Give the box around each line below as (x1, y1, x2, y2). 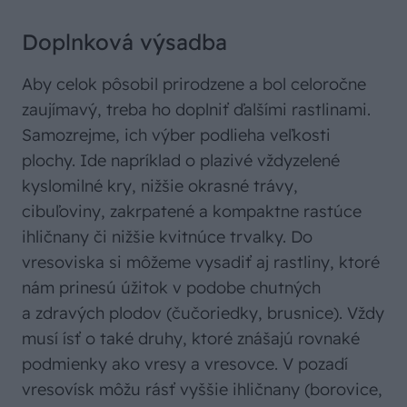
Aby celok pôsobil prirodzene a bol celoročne (22, 73, 366, 94)
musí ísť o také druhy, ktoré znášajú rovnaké (22, 327, 360, 349)
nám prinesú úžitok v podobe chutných (22, 276, 321, 298)
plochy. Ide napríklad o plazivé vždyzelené (22, 149, 340, 171)
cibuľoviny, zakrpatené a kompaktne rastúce (22, 200, 362, 222)
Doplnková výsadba (22, 27, 227, 55)
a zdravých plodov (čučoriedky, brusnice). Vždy (22, 302, 384, 323)
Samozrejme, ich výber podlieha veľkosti (22, 124, 331, 145)
